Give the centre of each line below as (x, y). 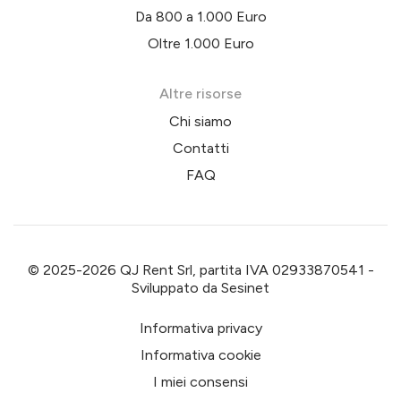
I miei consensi (200, 381)
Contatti (200, 148)
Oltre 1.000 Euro (200, 43)
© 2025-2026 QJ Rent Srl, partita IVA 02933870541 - (200, 269)
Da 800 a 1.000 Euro (200, 16)
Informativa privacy (200, 328)
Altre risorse (200, 93)
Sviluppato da (176, 287)
